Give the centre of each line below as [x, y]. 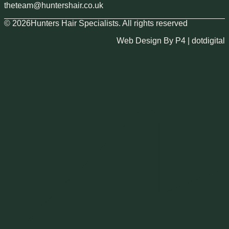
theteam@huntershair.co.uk [54, 6]
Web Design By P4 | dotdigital [171, 41]
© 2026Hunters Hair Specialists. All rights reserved [96, 24]
